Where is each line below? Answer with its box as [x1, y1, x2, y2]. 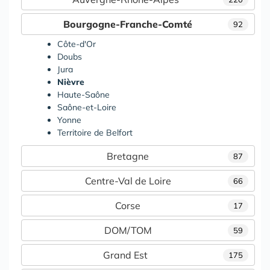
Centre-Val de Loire [84, 175, 171, 187]
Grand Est [103, 249, 148, 261]
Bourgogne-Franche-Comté [63, 18, 192, 30]
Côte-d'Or [57, 39, 96, 49]
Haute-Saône [57, 89, 110, 100]
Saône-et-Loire [57, 102, 116, 113]
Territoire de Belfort [57, 127, 133, 138]
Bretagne [107, 150, 149, 162]
